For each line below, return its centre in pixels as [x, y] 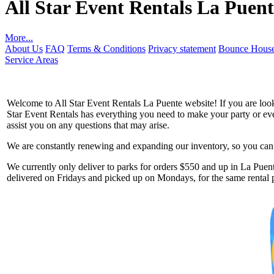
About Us [24, 48]
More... [19, 37]
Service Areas [31, 59]
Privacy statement [182, 48]
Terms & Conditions [106, 48]
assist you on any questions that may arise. [88, 125]
